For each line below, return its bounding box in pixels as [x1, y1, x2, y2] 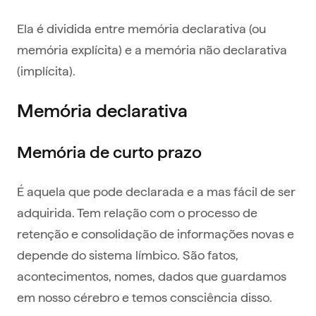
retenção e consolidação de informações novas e [17, 225, 294, 242]
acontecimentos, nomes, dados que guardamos [17, 267, 286, 284]
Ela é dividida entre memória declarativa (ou [17, 20, 266, 37]
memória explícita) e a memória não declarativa [17, 41, 287, 58]
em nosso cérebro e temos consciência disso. [17, 288, 275, 305]
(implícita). [17, 62, 75, 79]
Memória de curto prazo [17, 142, 202, 162]
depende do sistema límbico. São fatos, [17, 246, 238, 263]
